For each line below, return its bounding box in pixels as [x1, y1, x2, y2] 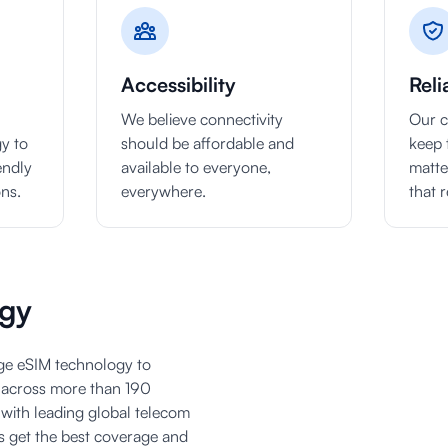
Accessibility [121, 72, 236, 97]
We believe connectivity [121, 109, 283, 129]
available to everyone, [121, 157, 271, 177]
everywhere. [121, 181, 206, 201]
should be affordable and [121, 133, 294, 153]
